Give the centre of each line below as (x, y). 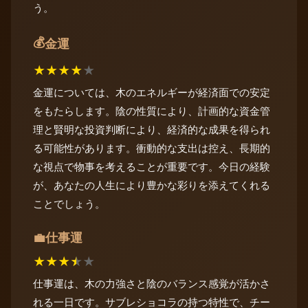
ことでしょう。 (69, 203)
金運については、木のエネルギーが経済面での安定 (152, 92)
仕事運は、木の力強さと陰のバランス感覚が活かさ (152, 284)
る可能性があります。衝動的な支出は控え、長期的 (152, 148)
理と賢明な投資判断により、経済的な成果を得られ (152, 129)
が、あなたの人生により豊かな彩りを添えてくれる (152, 185)
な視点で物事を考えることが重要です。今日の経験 (152, 166)
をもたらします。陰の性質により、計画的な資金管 (152, 111)
